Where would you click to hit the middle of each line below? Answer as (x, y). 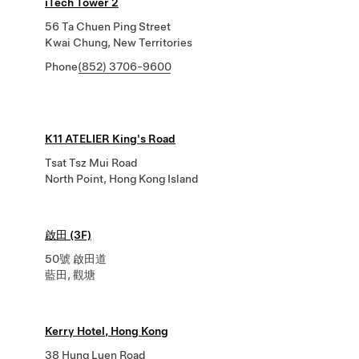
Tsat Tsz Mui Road (91, 163)
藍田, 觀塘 (70, 275)
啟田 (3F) (68, 235)
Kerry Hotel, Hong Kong (107, 331)
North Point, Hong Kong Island (121, 179)
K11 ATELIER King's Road (110, 139)
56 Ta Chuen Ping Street (108, 26)
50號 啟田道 (76, 259)
